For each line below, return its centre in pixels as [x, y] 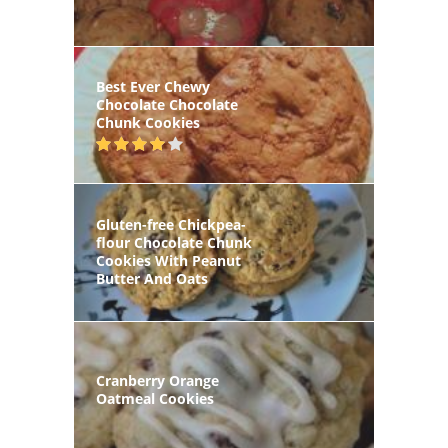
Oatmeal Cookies [155, 398]
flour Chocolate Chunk [174, 243]
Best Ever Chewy [153, 87]
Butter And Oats [152, 279]
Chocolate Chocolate [167, 105]
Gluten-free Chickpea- [171, 225]
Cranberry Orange [157, 380]
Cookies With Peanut [168, 261]
